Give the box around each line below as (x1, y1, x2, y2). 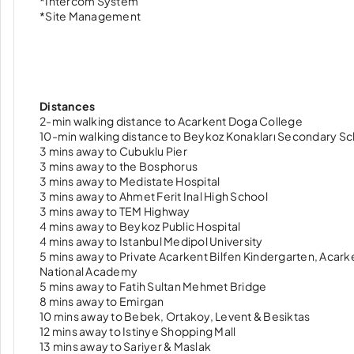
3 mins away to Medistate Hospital (40, 174, 220, 188)
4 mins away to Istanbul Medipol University (40, 234, 263, 248)
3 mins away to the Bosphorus (40, 159, 198, 173)
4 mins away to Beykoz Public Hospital (40, 219, 241, 233)
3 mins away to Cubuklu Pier (40, 144, 187, 158)
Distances (40, 99, 96, 113)
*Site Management (40, 9, 141, 23)
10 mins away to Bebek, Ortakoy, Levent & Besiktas (40, 309, 311, 323)
